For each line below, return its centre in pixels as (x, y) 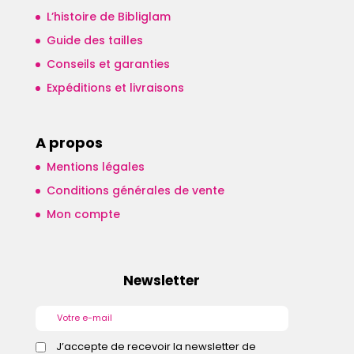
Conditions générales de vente (135, 190)
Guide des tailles (94, 41)
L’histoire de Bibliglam (108, 17)
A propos (69, 142)
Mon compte (83, 214)
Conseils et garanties (108, 64)
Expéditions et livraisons (115, 88)
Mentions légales (95, 166)
